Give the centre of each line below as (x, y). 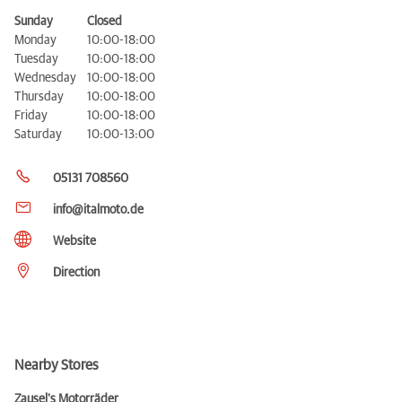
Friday (31, 116)
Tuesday (36, 60)
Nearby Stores (57, 366)
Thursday (39, 97)
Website (74, 242)
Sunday (34, 22)
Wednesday (45, 79)
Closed (105, 22)
